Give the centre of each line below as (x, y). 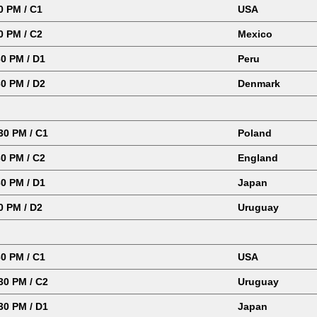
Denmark (259, 83)
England (258, 158)
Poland (255, 133)
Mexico (255, 34)
